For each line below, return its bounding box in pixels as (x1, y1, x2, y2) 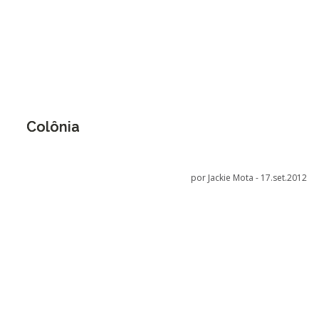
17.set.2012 (261, 172, 308, 184)
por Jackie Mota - (191, 172, 261, 184)
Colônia (26, 118, 80, 135)
